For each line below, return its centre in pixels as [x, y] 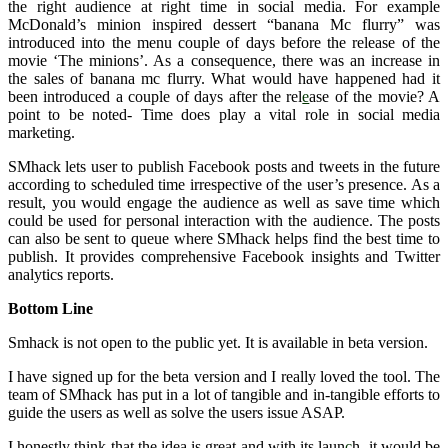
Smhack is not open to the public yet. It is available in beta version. [218, 342]
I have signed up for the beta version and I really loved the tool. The [224, 376]
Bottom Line [50, 308]
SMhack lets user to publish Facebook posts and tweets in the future [224, 166]
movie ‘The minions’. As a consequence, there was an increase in [224, 60]
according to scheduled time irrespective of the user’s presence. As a [224, 184]
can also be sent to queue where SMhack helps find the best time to [224, 238]
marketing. [41, 132]
